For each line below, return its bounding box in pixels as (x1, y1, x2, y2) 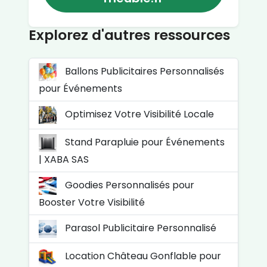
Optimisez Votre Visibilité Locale (63, 107, 214, 122)
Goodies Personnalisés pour (63, 178, 194, 193)
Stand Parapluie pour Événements (63, 135, 225, 150)
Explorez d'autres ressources (29, 24, 230, 45)
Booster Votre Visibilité (39, 195, 145, 209)
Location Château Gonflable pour (63, 249, 221, 263)
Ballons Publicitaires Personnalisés (63, 64, 224, 79)
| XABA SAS (39, 152, 89, 166)
